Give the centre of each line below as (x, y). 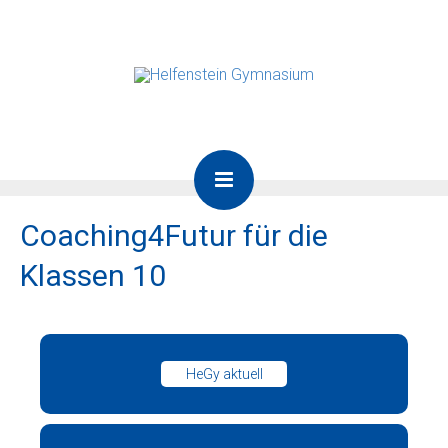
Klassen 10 (93, 275)
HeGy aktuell (224, 373)
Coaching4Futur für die (174, 235)
